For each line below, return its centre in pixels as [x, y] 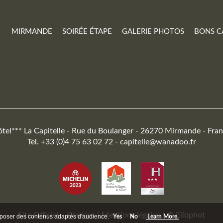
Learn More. [162, 217]
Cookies [81, 215]
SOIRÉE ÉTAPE [87, 32]
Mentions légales [131, 215]
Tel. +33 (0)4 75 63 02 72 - [73, 142]
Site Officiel [38, 215]
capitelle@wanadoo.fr [158, 142]
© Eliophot [186, 215]
